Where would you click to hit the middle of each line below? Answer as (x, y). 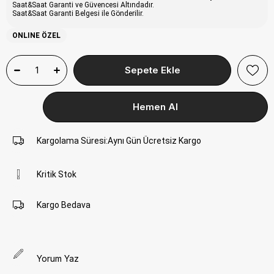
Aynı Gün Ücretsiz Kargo (154, 140)
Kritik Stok (57, 174)
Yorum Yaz (58, 258)
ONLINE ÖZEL (36, 35)
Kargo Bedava (64, 205)
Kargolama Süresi (71, 140)
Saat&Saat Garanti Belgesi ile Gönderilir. (78, 13)
